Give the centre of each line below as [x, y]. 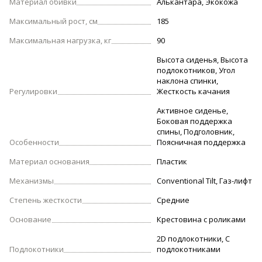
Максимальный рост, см [54, 21]
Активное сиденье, [192, 111]
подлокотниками [188, 249]
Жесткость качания [193, 92]
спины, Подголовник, [195, 132]
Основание [30, 220]
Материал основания [49, 162]
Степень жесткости [46, 200]
